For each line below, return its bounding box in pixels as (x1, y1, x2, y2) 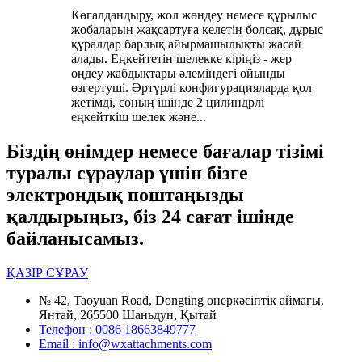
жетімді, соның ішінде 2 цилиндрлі (71, 95, 264, 110)
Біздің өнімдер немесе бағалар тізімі (6, 141, 324, 162)
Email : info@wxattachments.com (39, 337, 212, 351)
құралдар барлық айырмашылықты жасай (71, 37, 301, 52)
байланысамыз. (6, 228, 144, 250)
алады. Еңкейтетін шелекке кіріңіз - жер (71, 52, 292, 66)
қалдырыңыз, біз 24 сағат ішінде (6, 206, 294, 228)
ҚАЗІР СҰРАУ (6, 266, 88, 280)
